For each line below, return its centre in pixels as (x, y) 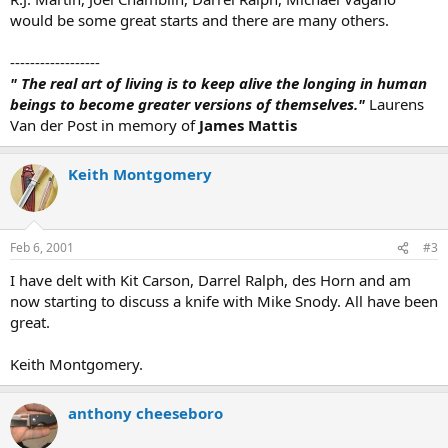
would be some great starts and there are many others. (199, 19)
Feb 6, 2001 (42, 247)
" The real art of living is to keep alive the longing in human (218, 82)
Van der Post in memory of (104, 124)
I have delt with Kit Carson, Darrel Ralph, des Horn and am (210, 280)
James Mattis (248, 124)
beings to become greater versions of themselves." (187, 103)
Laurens (396, 103)
